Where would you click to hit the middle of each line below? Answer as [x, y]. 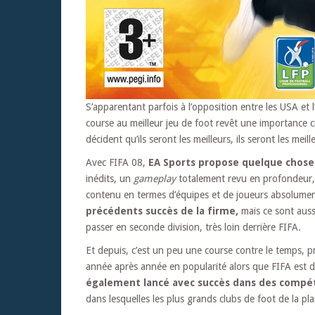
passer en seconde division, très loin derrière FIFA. [193, 227]
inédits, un [110, 178]
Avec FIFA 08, [117, 162]
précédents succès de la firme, [162, 211]
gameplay [155, 178]
